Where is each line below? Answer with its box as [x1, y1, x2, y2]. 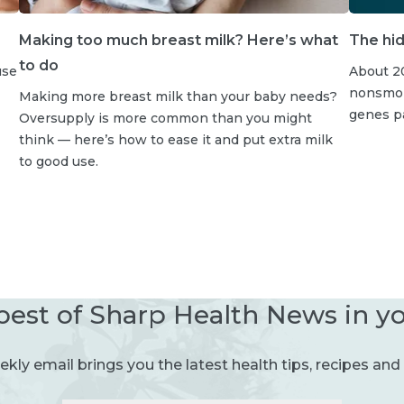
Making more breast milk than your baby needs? [18, 87, 337, 105]
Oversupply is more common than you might [18, 109, 312, 126]
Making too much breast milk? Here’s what [18, 31, 338, 49]
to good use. [18, 152, 98, 170]
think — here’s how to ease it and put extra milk [18, 131, 333, 148]
